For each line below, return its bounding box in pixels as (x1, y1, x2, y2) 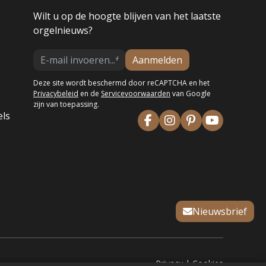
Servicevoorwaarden (100, 88, 170, 99)
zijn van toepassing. (33, 99, 99, 109)
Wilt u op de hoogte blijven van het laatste (33, 9, 221, 23)
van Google (170, 88, 211, 99)
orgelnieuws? (33, 23, 93, 37)
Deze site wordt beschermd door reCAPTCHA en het (33, 77, 210, 88)
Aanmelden (132, 53, 182, 66)
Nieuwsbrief (192, 205, 247, 218)
